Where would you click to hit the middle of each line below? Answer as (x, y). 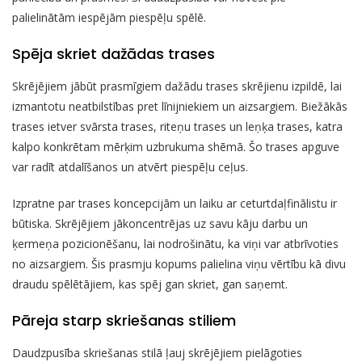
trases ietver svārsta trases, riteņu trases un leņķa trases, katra (177, 127)
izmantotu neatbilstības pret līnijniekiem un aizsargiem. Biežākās (180, 107)
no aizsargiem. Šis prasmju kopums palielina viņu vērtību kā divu (179, 264)
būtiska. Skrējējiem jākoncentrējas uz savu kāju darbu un (160, 224)
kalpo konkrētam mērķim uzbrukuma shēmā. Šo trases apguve (176, 147)
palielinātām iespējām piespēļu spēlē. (109, 18)
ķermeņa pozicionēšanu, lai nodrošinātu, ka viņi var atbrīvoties (175, 244)
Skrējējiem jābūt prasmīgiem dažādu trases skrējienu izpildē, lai (177, 86)
